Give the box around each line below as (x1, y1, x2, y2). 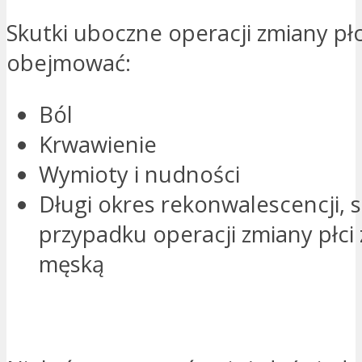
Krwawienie (39, 129, 157, 160)
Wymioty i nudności (39, 159, 240, 190)
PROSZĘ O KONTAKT (31, 301, 242, 332)
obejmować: (6, 47, 131, 78)
